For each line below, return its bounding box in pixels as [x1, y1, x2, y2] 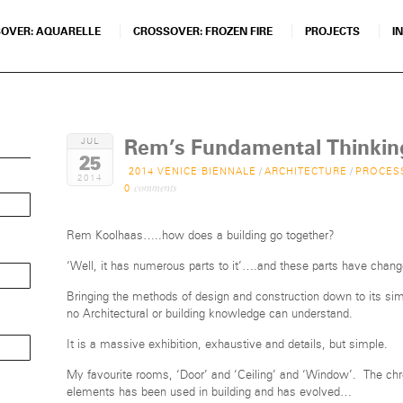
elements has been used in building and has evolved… [67, 386, 352, 399]
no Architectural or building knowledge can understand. [67, 308, 353, 320]
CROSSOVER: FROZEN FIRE [133, 25, 273, 38]
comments [134, 179, 177, 194]
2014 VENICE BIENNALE [129, 166, 256, 176]
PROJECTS [305, 25, 360, 38]
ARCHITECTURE [264, 166, 347, 176]
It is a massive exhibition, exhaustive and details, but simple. [67, 338, 388, 351]
